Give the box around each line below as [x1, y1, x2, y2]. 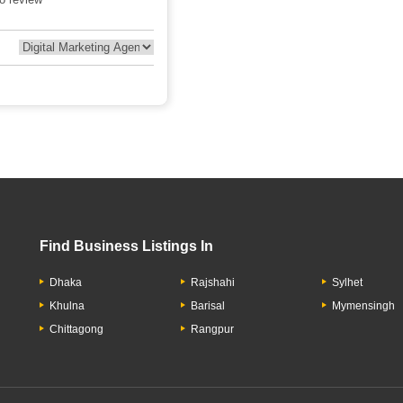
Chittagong [49, 323, 103, 336]
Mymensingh [332, 300, 396, 312]
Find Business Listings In [40, 238, 213, 254]
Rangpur [191, 323, 235, 336]
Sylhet [332, 276, 363, 289]
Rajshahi [191, 276, 236, 289]
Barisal [191, 300, 226, 312]
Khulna [49, 300, 85, 312]
